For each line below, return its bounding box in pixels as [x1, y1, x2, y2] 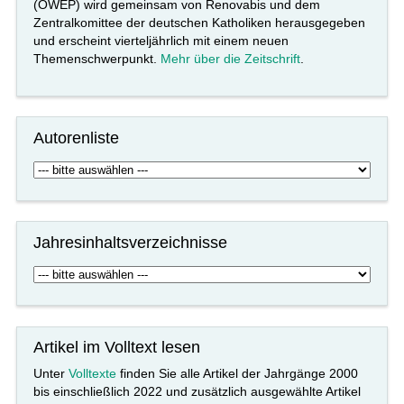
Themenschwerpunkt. [33, 50, 161, 66]
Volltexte [69, 365, 117, 381]
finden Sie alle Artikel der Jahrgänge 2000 [116, 365, 359, 381]
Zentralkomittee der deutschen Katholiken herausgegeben [33, 14, 366, 30]
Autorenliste [33, 128, 120, 147]
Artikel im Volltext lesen [33, 338, 201, 357]
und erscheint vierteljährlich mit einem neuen [33, 32, 289, 48]
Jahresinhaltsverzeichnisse [33, 234, 228, 252]
